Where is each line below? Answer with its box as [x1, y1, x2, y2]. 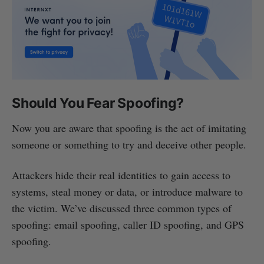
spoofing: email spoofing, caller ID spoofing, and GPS [12, 217, 244, 232]
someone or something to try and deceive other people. [12, 137, 246, 151]
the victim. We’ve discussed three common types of [12, 200, 232, 215]
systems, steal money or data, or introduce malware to [12, 184, 243, 199]
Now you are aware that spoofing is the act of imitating [12, 120, 246, 135]
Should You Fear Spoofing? [12, 94, 184, 111]
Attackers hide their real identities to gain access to [12, 167, 230, 182]
